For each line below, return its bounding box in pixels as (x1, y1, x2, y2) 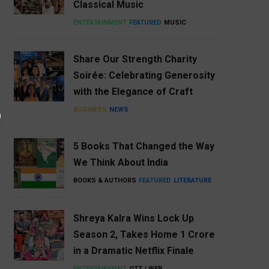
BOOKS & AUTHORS (73, 177, 136, 185)
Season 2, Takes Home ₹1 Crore (73, 229, 215, 241)
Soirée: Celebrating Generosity (73, 70, 215, 82)
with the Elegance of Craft (73, 86, 193, 98)
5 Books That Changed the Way (73, 141, 214, 153)
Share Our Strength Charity (73, 53, 197, 65)
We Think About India (73, 157, 168, 169)
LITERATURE (173, 177, 211, 185)
